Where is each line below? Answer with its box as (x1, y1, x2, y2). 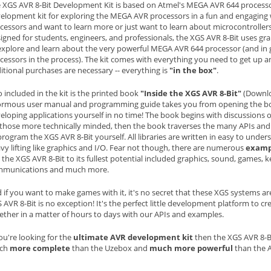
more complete (10, 242, 70, 253)
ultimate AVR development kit (73, 231, 193, 243)
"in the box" (169, 64, 217, 76)
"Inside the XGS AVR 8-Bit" (140, 87, 241, 99)
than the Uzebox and (70, 242, 149, 253)
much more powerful (149, 242, 233, 253)
